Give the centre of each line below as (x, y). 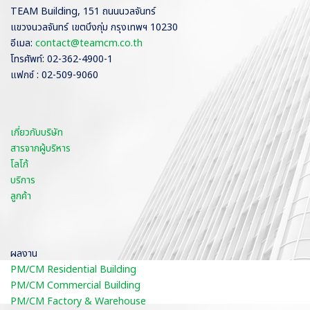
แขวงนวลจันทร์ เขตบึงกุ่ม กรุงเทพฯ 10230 (94, 27)
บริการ (23, 180)
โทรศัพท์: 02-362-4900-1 (62, 59)
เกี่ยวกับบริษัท (37, 132)
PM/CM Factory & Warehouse (78, 301)
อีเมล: (23, 43)
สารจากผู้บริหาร (40, 148)
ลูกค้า (21, 196)
